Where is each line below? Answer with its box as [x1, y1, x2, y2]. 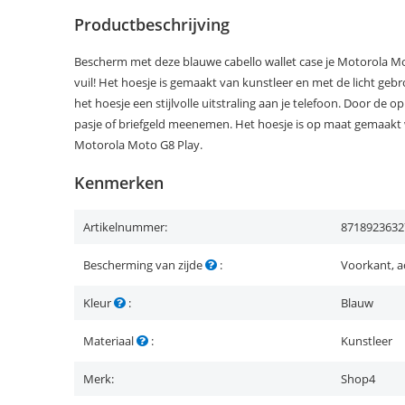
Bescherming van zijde [83, 257, 205, 273]
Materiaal [83, 333, 137, 349]
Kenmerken [74, 172, 164, 193]
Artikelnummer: [83, 219, 167, 235]
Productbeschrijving [74, 14, 230, 35]
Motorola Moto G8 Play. [74, 137, 202, 153]
